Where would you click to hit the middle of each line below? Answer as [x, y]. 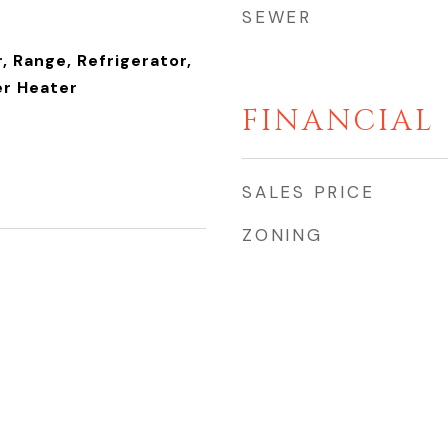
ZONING [282, 235]
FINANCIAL [338, 121]
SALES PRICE [308, 192]
